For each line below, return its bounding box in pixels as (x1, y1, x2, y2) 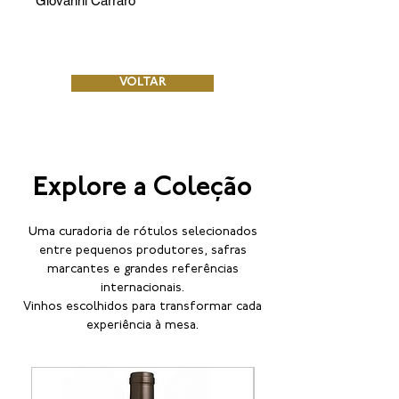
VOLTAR (118, 77, 167, 89)
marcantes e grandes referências (46, 264, 239, 276)
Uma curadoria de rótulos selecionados (28, 226, 257, 239)
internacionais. (101, 282, 184, 295)
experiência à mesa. (86, 320, 199, 332)
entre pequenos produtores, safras (38, 245, 247, 257)
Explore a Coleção (33, 175, 252, 202)
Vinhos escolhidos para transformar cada (23, 301, 262, 313)
